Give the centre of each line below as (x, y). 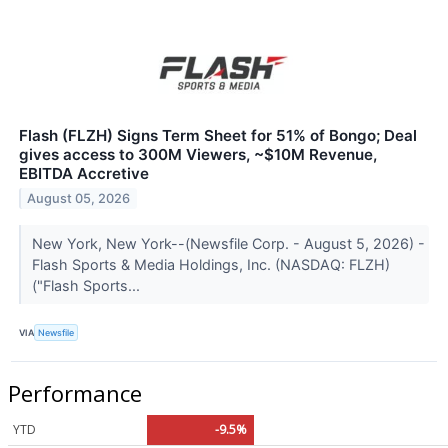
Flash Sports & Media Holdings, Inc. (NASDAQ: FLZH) (210, 265)
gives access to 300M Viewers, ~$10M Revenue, (198, 155)
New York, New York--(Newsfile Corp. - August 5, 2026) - (228, 244)
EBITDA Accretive (84, 174)
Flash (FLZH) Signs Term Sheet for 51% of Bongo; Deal (218, 136)
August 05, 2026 (79, 199)
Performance (75, 393)
